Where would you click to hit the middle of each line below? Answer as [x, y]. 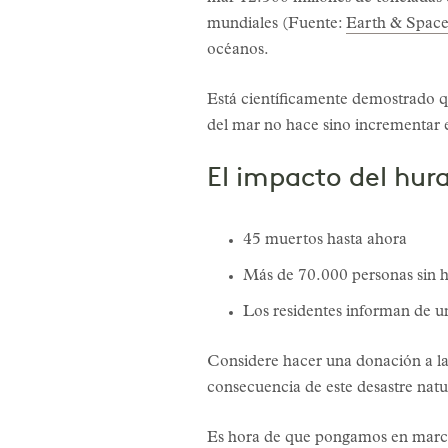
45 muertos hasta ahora [325, 240]
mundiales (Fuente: [276, 24]
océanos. [238, 50]
